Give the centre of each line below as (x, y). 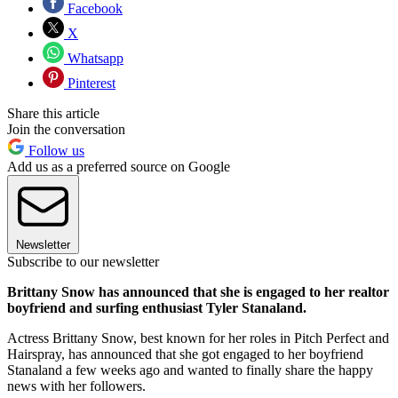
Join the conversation (66, 130)
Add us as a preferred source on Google (119, 167)
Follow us (55, 151)
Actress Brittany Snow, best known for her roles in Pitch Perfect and (198, 338)
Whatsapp (94, 59)
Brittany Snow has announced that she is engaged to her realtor (198, 292)
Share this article (53, 114)
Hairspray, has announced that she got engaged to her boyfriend (185, 354)
